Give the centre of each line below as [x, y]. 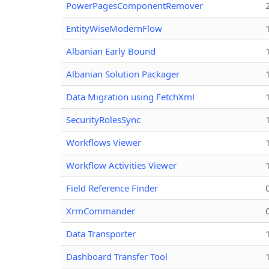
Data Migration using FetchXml [130, 96]
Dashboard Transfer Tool [117, 256]
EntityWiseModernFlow [114, 28]
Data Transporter [101, 233]
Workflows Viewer [104, 142]
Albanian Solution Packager [123, 74]
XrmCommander [101, 210]
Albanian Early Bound [111, 51]
